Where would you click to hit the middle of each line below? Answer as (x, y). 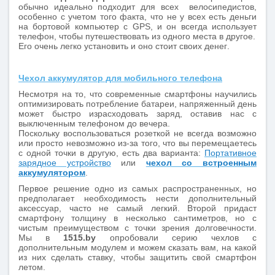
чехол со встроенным (201, 163)
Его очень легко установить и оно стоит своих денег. (124, 46)
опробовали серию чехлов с (183, 238)
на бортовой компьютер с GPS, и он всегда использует (137, 26)
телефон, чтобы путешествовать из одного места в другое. (137, 36)
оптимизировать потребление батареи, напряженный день (137, 104)
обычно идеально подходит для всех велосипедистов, (137, 7)
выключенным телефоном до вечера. (94, 123)
